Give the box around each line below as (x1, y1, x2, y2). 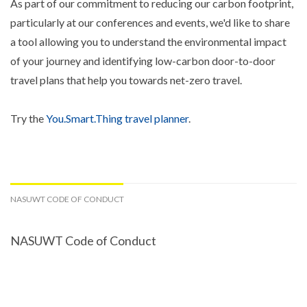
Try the (10, 112, 46, 125)
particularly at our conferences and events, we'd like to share (10, 16, 290, 29)
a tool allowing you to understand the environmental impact (10, 35, 286, 49)
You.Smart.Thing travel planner (46, 112, 188, 125)
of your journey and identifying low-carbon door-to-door (10, 54, 275, 68)
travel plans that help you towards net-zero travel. (10, 73, 242, 87)
